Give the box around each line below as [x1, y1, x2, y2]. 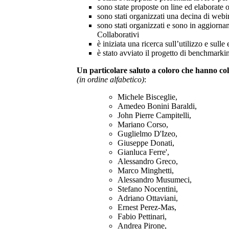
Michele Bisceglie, [118, 92, 177, 101]
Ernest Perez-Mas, [118, 202, 176, 212]
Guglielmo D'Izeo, [118, 129, 177, 138]
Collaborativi [97, 30, 139, 39]
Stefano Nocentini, [118, 184, 178, 193]
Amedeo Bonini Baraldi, [118, 101, 197, 110]
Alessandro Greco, [118, 156, 178, 166]
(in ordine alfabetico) [77, 75, 144, 84]
